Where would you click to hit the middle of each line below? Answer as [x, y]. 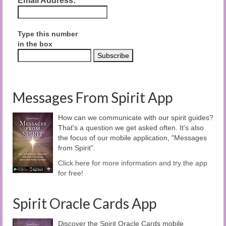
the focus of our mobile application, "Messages [132, 137]
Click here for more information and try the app [133, 163]
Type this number [48, 34]
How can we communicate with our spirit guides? [136, 117]
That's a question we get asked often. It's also [131, 127]
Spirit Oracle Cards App [84, 203]
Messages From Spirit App [93, 97]
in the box [35, 44]
